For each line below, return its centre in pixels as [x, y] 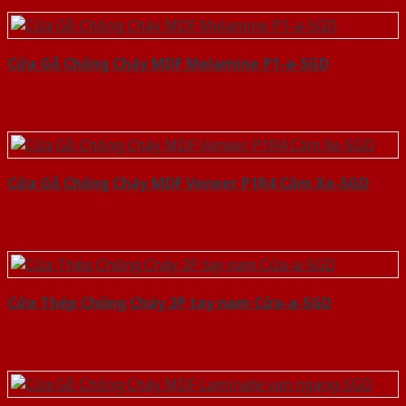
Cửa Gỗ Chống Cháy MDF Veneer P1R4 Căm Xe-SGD [188, 184]
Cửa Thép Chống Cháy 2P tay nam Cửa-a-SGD [169, 303]
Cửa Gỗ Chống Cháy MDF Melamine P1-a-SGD [168, 64]
